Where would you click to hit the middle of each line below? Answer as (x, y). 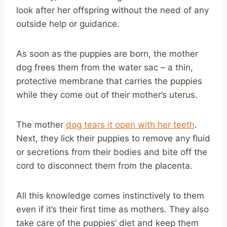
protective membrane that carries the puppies (109, 81)
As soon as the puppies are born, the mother (107, 53)
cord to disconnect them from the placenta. (104, 165)
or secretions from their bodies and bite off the (112, 152)
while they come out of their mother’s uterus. (107, 94)
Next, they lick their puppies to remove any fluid (113, 138)
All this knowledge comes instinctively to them (110, 195)
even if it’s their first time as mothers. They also (112, 209)
